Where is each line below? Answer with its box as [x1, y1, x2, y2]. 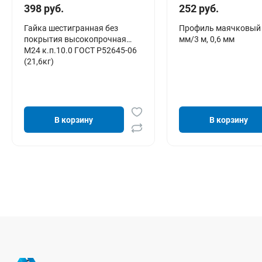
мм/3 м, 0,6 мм [178, 34, 235, 44]
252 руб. [178, 2, 219, 15]
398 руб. [24, 2, 64, 15]
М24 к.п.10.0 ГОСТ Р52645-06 [24, 45, 137, 55]
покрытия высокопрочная [24, 34, 126, 44]
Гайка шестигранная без [24, 23, 118, 33]
